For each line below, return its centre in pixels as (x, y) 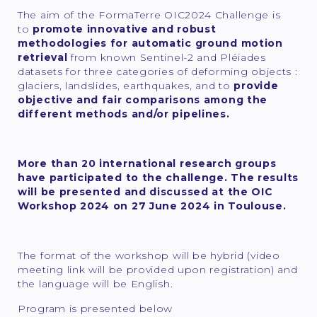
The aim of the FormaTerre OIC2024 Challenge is (149, 15)
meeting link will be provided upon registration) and (158, 270)
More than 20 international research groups (147, 164)
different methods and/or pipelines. (124, 114)
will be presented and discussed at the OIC (145, 192)
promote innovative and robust (125, 29)
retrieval (44, 58)
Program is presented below (96, 309)
